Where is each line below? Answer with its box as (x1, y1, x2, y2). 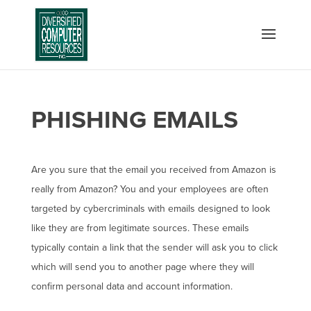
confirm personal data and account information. (31, 280, 233, 292)
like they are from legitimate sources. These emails (31, 222, 249, 234)
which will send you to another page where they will (31, 261, 254, 273)
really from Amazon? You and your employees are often (31, 183, 269, 195)
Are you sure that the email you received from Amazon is (31, 164, 276, 176)
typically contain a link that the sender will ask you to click (31, 242, 278, 253)
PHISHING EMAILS (31, 106, 238, 135)
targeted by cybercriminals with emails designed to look (31, 203, 270, 215)
